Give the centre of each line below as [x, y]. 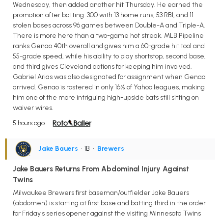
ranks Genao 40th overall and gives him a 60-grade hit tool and [109, 46]
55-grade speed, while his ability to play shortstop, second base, [109, 56]
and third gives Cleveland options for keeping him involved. [102, 67]
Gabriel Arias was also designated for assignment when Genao [109, 77]
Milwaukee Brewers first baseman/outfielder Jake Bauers [101, 192]
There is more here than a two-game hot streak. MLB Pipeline [108, 36]
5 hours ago [29, 123]
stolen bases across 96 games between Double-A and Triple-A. [109, 26]
